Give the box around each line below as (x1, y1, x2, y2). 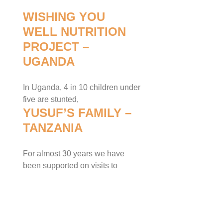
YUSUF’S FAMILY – (23, 106, 131, 119)
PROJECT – (23, 40, 89, 53)
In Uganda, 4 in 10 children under (23, 83, 140, 92)
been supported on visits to (23, 161, 117, 170)
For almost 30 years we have (23, 149, 124, 158)
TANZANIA (23, 121, 83, 134)
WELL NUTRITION (23, 25, 126, 38)
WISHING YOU (23, 10, 105, 23)
